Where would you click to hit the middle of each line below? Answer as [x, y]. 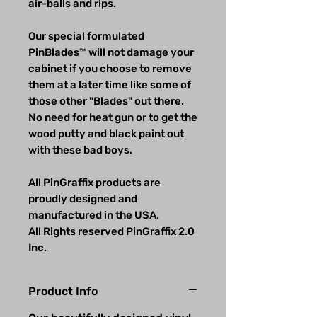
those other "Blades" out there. [106, 102]
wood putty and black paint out [106, 134]
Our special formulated [86, 36]
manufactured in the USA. [94, 215]
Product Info [63, 292]
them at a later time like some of [110, 85]
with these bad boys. [81, 150]
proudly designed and [83, 199]
